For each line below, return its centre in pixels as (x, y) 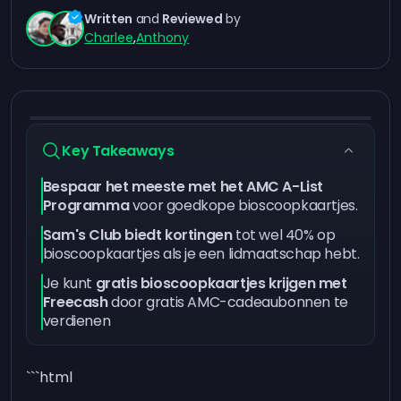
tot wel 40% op (284, 235)
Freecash (75, 302)
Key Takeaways (118, 151)
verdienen (77, 321)
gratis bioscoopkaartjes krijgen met (221, 283)
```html (50, 377)
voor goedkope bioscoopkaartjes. (243, 205)
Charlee (109, 38)
